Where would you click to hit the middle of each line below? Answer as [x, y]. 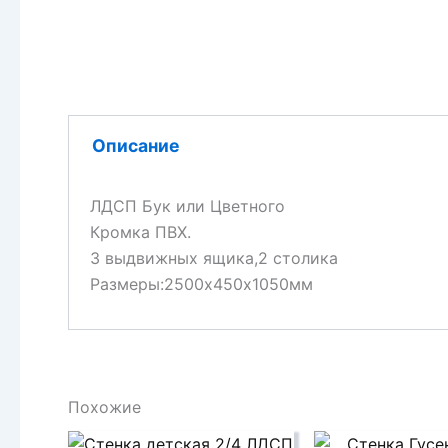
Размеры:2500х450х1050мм [201, 283]
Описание [135, 146]
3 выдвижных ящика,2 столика [213, 257]
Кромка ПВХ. [140, 231]
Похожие [104, 406]
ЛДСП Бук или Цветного [187, 205]
